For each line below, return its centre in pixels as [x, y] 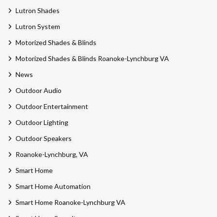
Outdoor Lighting [42, 123]
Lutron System [38, 27]
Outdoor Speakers [43, 139]
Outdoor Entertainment [52, 107]
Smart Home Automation [53, 186]
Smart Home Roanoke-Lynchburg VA [70, 202]
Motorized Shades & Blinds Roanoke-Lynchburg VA [92, 59]
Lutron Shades [37, 11]
